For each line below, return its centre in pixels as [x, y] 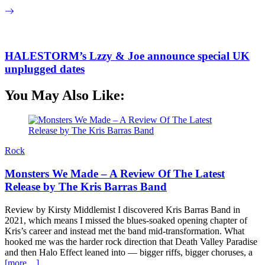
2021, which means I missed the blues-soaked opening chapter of [126, 220]
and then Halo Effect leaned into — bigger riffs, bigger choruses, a [129, 252]
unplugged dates [45, 69]
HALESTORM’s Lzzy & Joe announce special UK [127, 56]
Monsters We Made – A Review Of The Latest [115, 174]
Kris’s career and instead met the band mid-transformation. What [125, 231]
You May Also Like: [65, 95]
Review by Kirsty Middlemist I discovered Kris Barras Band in [122, 209]
